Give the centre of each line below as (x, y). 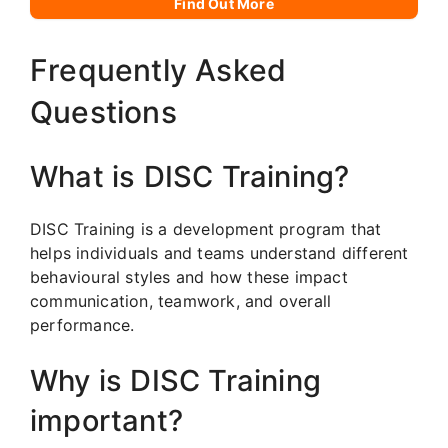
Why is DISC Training (175, 380)
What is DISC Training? (190, 176)
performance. (82, 324)
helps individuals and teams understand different (219, 252)
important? (106, 420)
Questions (103, 111)
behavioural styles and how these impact (189, 276)
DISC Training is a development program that (206, 228)
